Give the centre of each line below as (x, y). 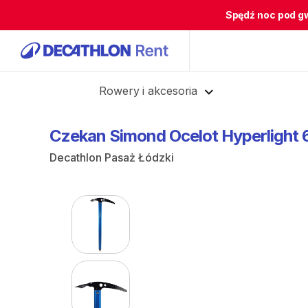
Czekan (78, 136)
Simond (137, 136)
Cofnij (50, 89)
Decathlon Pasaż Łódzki (112, 157)
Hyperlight (260, 136)
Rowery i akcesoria (148, 91)
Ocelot (194, 136)
